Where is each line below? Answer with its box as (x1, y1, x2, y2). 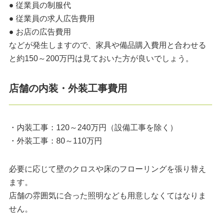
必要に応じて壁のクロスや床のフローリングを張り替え (8, 165, 206, 174)
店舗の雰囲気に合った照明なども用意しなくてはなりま (8, 191, 206, 200)
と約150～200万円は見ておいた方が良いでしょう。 (8, 54, 193, 63)
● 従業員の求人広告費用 (8, 14, 95, 23)
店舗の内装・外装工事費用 (8, 83, 127, 94)
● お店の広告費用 (8, 28, 71, 37)
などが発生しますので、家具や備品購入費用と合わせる (8, 41, 206, 50)
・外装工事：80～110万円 (8, 137, 102, 146)
